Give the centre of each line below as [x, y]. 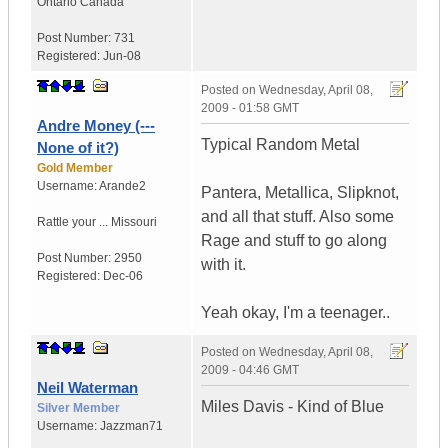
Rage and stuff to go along [294, 241]
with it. [223, 265]
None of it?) [78, 148]
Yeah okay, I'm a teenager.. [295, 313]
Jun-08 [122, 56]
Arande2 [122, 186]
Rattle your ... [72, 222]
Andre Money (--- [96, 126]
